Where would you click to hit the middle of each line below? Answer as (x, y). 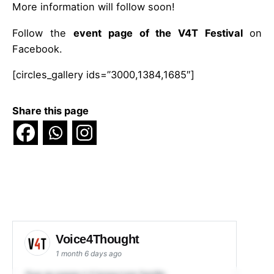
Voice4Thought (99, 239)
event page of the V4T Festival (161, 33)
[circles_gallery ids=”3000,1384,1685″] (103, 75)
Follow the (43, 33)
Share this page (50, 110)
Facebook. (37, 49)
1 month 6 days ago (89, 253)
